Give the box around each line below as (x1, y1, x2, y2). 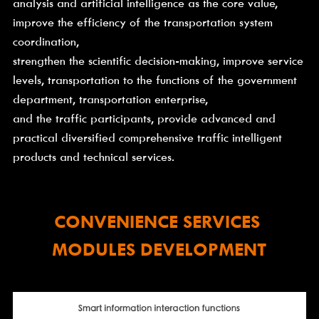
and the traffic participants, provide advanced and (12, 112, 276, 126)
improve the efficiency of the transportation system (12, 16, 273, 30)
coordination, (12, 35, 79, 49)
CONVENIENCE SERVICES (53, 211, 260, 234)
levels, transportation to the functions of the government (12, 73, 297, 88)
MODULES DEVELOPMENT (52, 239, 267, 261)
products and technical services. (12, 150, 174, 164)
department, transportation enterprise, (12, 93, 208, 107)
